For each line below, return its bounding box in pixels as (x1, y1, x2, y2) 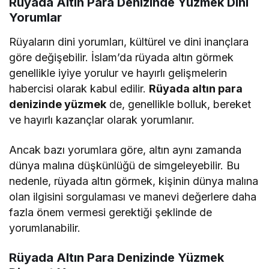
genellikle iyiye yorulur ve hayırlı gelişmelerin (9, 67, 228, 80)
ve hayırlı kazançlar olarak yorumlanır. (9, 113, 195, 127)
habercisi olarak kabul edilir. (9, 82, 150, 95)
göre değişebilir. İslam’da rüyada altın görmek (9, 51, 234, 64)
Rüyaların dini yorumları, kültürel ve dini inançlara (9, 35, 249, 49)
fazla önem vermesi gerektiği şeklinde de (9, 206, 213, 219)
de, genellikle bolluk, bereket (106, 98, 252, 111)
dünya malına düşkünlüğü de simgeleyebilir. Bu (9, 159, 240, 172)
